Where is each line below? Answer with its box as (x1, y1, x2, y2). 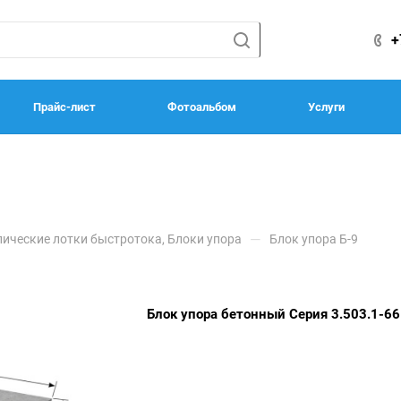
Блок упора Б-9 (269, 232, 358, 246)
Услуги (308, 99, 345, 114)
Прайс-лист (33, 99, 96, 114)
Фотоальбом (167, 99, 236, 114)
